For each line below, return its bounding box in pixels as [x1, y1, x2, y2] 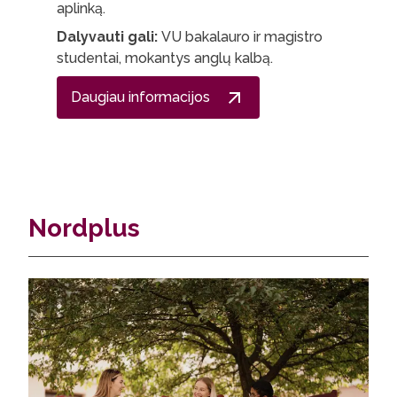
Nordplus [28, 214, 140, 243]
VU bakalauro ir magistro [161, 28, 323, 45]
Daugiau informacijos [71, 89, 210, 105]
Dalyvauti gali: [57, 28, 161, 45]
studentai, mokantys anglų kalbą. [57, 50, 273, 66]
